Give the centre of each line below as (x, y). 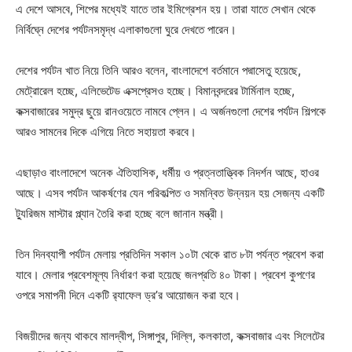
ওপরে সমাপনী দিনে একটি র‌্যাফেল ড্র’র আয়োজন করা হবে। (128, 295)
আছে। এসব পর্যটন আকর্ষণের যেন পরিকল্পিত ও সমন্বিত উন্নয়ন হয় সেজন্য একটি (170, 193)
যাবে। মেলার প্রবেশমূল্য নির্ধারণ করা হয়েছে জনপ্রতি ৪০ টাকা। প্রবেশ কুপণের (165, 275)
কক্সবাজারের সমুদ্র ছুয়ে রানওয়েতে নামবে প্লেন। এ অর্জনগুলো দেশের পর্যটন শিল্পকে (171, 112)
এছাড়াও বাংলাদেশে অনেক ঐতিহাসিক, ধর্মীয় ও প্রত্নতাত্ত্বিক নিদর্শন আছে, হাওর (167, 173)
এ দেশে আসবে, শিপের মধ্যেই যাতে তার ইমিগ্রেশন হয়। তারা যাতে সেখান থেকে (166, 9)
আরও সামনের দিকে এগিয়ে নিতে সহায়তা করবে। (106, 132)
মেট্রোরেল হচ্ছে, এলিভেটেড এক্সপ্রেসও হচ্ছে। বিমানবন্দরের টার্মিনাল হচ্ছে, (155, 91)
